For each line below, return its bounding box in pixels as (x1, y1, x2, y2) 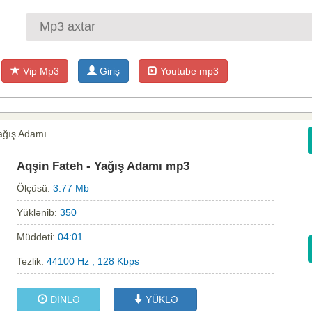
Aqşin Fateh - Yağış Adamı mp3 (17, 159, 189, 173)
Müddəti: (17, 231, 58, 243)
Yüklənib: (17, 207, 60, 219)
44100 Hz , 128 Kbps (47, 256, 139, 267)
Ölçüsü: (17, 182, 53, 194)
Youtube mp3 (157, 65, 219, 77)
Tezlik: (17, 256, 47, 267)
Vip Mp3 (20, 65, 59, 77)
